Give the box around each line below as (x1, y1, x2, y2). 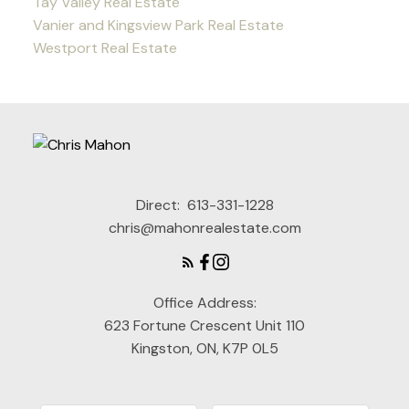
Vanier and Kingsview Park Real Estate (32, 16, 284, 36)
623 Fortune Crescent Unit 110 (104, 316, 305, 336)
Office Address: (152, 293, 257, 313)
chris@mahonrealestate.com (108, 218, 301, 238)
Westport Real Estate (32, 38, 177, 58)
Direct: (135, 195, 184, 215)
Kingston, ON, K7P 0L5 (131, 339, 278, 359)
